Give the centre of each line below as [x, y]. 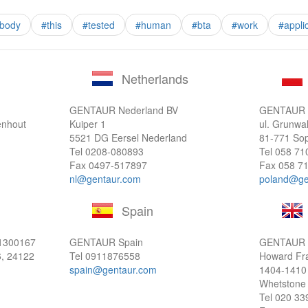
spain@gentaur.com [113, 269]
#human [153, 25]
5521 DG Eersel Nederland [128, 137]
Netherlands [155, 78]
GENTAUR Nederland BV [123, 110]
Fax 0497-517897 [108, 165]
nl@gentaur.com [105, 179]
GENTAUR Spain [106, 242]
